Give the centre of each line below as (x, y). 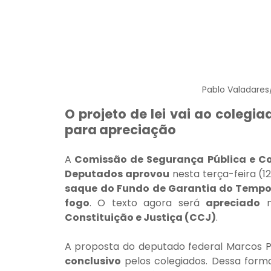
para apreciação (120, 130)
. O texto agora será (148, 203)
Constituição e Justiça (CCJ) (140, 218)
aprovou (148, 174)
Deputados (93, 174)
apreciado (233, 203)
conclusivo (93, 261)
